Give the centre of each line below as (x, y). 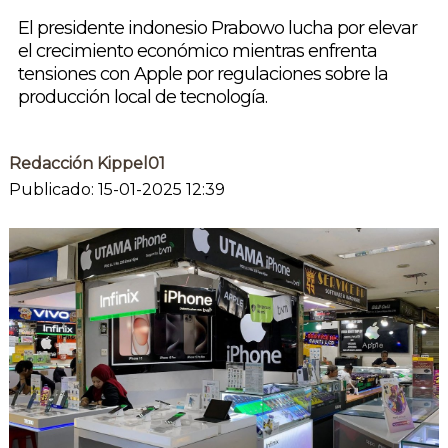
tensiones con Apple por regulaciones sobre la (202, 74)
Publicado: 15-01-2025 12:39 (116, 190)
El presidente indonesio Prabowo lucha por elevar (217, 28)
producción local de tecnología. (142, 97)
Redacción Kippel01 (86, 164)
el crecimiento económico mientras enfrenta (197, 51)
